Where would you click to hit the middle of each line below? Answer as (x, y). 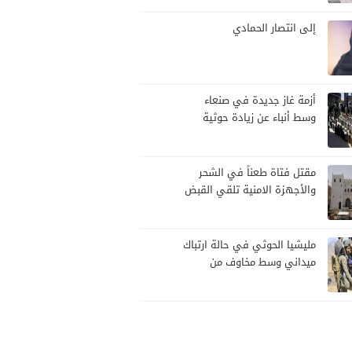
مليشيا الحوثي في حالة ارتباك (249, 246)
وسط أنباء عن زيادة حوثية (259, 118)
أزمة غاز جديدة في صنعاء (260, 101)
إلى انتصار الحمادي (274, 29)
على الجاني (291, 208)
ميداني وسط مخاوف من (263, 263)
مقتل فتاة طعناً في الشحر (257, 173)
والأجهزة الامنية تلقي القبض (250, 191)
